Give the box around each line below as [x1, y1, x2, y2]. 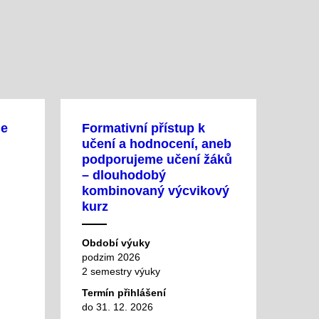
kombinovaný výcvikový [81, 183, 229, 198]
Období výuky [81, 236, 150, 249]
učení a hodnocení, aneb [81, 136, 231, 151]
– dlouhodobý [81, 167, 166, 182]
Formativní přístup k [81, 120, 205, 135]
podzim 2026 [81, 251, 140, 263]
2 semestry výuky [81, 265, 160, 277]
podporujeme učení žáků [81, 152, 232, 167]
